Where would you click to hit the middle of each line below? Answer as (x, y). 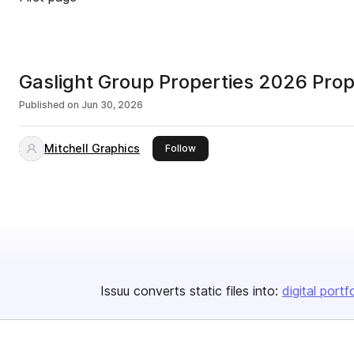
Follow (181, 148)
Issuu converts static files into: (189, 291)
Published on (49, 105)
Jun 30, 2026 (112, 105)
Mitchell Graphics (92, 148)
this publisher (227, 147)
